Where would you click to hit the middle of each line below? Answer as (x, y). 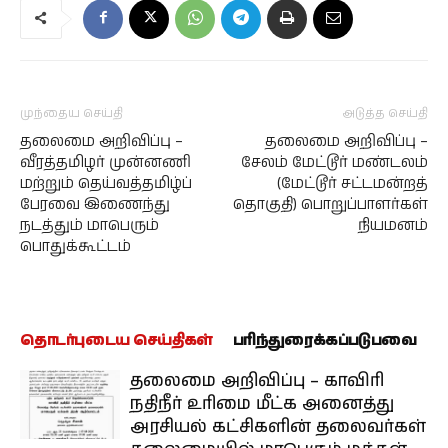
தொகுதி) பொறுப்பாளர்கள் (330, 204)
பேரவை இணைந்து (95, 204)
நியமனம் (393, 225)
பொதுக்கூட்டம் (75, 246)
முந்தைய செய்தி (71, 113)
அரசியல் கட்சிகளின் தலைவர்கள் (278, 426)
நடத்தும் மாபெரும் (89, 225)
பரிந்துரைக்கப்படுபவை (324, 340)
